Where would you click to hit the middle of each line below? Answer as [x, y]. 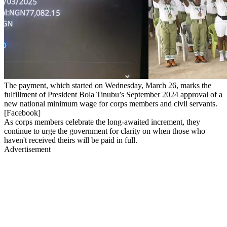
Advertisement [27, 149]
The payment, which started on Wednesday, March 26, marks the [108, 85]
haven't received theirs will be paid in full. [71, 140]
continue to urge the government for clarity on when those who [105, 131]
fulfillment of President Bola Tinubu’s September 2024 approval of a [113, 94]
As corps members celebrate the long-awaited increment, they [102, 122]
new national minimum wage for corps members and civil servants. [111, 103]
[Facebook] [22, 112]
